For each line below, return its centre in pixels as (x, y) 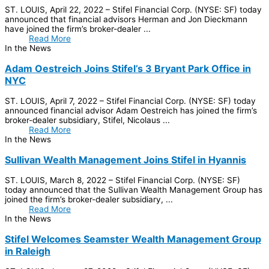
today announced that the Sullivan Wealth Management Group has (134, 189)
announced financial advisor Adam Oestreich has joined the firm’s (131, 110)
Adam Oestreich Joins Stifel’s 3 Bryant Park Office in (128, 68)
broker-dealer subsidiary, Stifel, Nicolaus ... (87, 120)
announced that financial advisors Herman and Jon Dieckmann (126, 19)
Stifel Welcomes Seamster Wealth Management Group (133, 239)
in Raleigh (28, 251)
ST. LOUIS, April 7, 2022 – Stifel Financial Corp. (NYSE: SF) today (130, 101)
